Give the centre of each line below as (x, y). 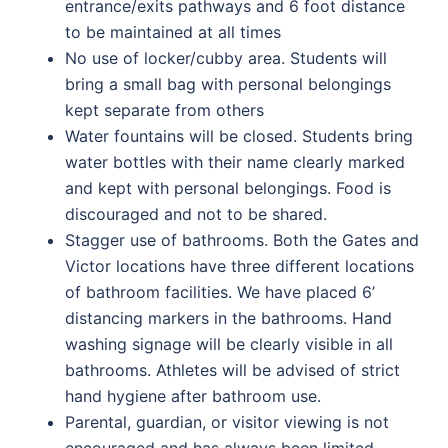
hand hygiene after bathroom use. (193, 396)
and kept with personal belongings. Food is (228, 188)
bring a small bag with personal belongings (228, 84)
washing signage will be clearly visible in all (229, 344)
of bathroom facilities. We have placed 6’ (220, 292)
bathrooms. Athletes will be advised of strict (232, 370)
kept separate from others (164, 110)
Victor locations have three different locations (239, 266)
